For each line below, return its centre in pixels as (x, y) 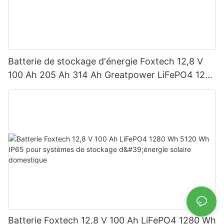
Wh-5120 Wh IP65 (46, 88)
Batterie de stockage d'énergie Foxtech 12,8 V (105, 61)
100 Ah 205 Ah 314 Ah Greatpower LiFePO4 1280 (112, 74)
